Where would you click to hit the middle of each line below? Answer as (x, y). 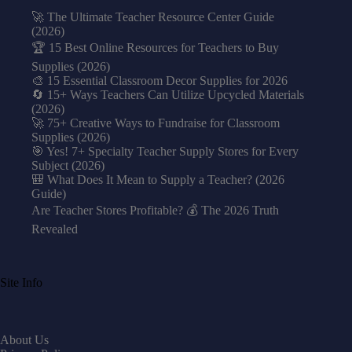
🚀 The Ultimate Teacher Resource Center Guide (153, 16)
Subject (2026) (68, 165)
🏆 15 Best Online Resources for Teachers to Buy (155, 47)
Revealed (55, 229)
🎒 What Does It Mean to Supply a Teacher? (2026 (158, 179)
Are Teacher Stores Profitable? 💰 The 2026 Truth (155, 210)
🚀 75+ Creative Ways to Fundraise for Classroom (156, 123)
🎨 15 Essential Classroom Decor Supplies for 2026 (159, 80)
